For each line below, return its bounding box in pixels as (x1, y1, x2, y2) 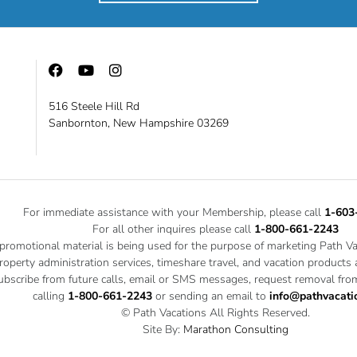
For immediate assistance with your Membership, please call (22, 205, 324, 220)
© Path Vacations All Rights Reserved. (121, 305, 310, 320)
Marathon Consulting (183, 322, 288, 337)
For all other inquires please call (92, 222, 254, 237)
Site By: (143, 322, 183, 337)
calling (33, 288, 65, 304)
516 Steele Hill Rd (49, 99, 139, 114)
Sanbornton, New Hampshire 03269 (49, 116, 229, 131)
